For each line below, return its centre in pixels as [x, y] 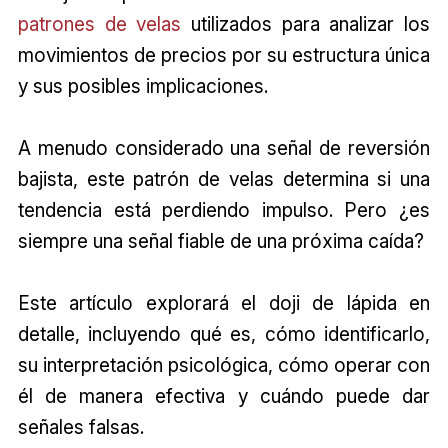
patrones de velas [99, 23]
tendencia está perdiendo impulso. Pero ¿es [224, 209]
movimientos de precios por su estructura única [224, 54]
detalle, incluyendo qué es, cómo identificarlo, [224, 333]
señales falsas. [80, 426]
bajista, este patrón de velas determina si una [224, 178]
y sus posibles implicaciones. [142, 85]
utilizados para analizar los [306, 23]
